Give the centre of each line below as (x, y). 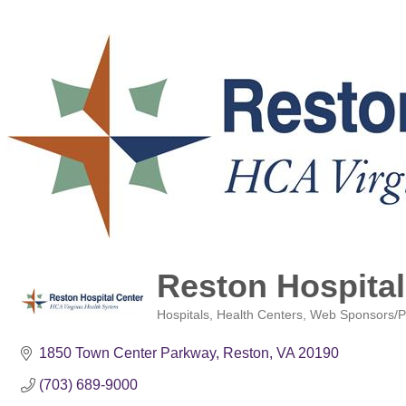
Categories (186, 328)
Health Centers (260, 315)
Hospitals (183, 315)
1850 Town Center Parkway (127, 353)
